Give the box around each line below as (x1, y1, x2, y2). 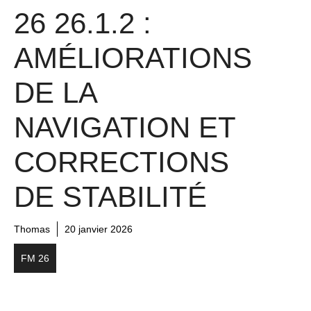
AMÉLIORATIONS (14, 42, 252, 75)
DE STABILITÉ (14, 180, 207, 214)
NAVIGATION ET (14, 111, 235, 144)
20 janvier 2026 (65, 224, 133, 235)
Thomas (14, 224, 50, 235)
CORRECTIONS (14, 146, 229, 179)
